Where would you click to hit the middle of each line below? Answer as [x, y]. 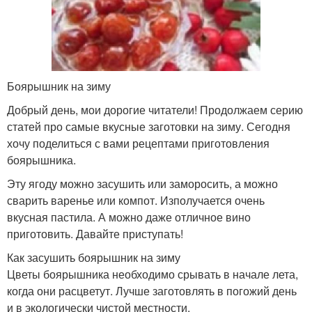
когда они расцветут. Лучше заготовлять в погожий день [152, 290]
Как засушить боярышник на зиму [94, 257]
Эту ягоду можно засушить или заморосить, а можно [142, 183]
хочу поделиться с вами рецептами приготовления [138, 143]
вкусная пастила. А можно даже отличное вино [129, 217]
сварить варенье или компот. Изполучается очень [136, 200]
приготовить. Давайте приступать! [95, 233]
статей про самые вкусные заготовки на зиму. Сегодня [149, 126]
